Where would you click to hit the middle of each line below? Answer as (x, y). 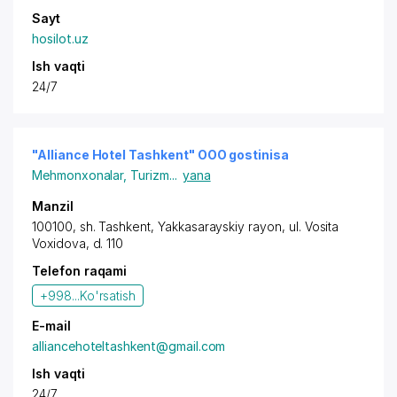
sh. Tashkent (115, 226)
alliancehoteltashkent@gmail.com (129, 346)
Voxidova (59, 243)
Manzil (53, 206)
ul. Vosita (314, 226)
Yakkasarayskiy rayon (219, 226)
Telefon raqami (80, 271)
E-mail (51, 326)
